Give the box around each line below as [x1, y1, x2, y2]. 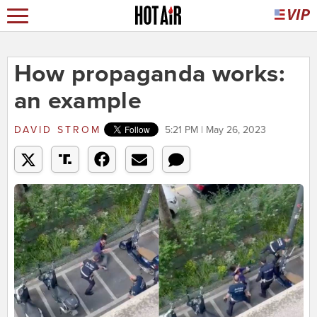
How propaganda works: [13, 59, 285, 89]
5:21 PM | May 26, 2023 [164, 124, 266, 137]
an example [13, 86, 142, 116]
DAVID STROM [13, 124, 101, 137]
